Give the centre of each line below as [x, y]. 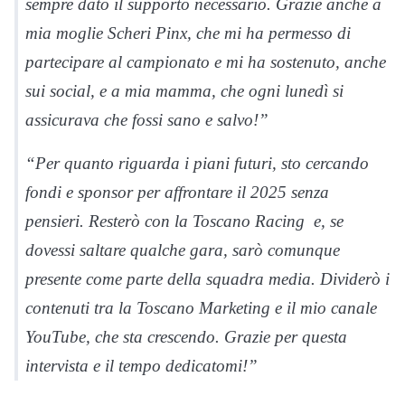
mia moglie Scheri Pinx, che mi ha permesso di [188, 33]
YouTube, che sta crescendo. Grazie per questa [186, 336]
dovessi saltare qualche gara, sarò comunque [183, 250]
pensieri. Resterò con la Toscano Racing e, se [184, 221]
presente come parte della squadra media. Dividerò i [207, 278]
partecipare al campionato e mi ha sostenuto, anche [206, 61]
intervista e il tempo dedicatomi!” [141, 365]
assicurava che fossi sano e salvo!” [147, 119]
